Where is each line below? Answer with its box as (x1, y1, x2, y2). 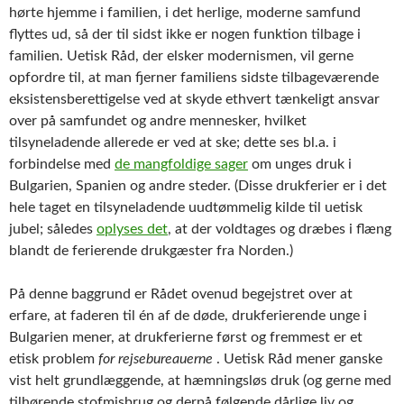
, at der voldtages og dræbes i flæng (168, 221, 391, 236)
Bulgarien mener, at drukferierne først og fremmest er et (9, 329, 363, 344)
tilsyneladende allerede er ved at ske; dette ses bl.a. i (9, 134, 336, 150)
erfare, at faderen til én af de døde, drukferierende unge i (9, 308, 367, 323)
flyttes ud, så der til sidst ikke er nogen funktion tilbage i (9, 26, 361, 41)
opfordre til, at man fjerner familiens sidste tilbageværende (9, 69, 379, 85)
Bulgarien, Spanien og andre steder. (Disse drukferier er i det (9, 178, 387, 193)
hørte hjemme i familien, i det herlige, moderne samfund (9, 5, 361, 20)
